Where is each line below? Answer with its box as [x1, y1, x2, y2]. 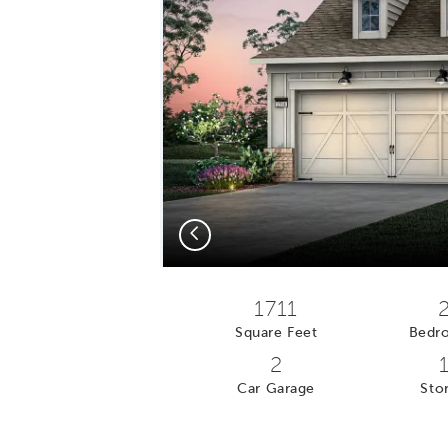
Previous [188, 224, 243, 239]
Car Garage [237, 380, 315, 396]
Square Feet [235, 324, 318, 340]
